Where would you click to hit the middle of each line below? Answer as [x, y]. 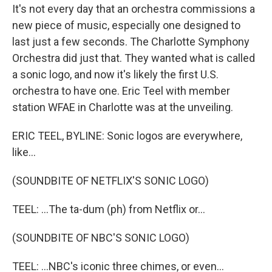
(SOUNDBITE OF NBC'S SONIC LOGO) [101, 238]
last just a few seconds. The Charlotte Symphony [131, 42]
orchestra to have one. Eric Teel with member [121, 91]
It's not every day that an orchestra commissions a [134, 9]
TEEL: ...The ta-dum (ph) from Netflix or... [109, 209]
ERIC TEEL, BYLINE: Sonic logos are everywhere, [127, 136]
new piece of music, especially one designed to [126, 25]
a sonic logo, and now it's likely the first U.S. [115, 74]
